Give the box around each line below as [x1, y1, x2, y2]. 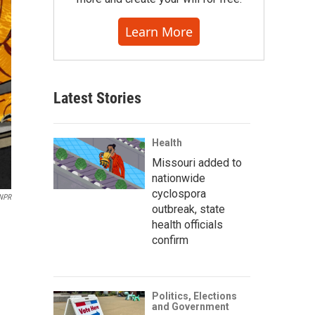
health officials [152, 218, 223, 231]
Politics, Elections [152, 290, 237, 302]
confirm [152, 233, 188, 247]
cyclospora [152, 187, 206, 200]
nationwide [152, 172, 205, 185]
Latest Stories [53, 89, 141, 107]
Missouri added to [152, 156, 242, 169]
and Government [152, 301, 229, 312]
